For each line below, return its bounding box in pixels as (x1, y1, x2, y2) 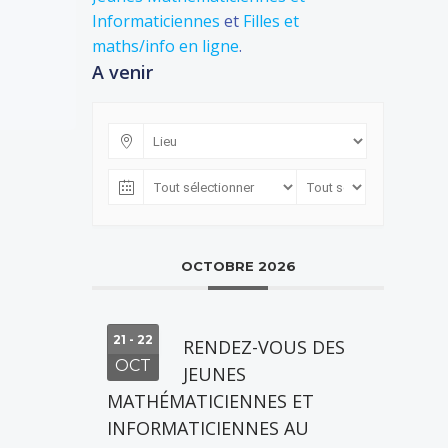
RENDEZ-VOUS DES (183, 335, 345, 359)
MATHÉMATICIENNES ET (107, 389, 314, 413)
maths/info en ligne (92, 35, 239, 57)
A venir (92, 60, 153, 84)
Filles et (243, 10, 299, 32)
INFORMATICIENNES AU (107, 416, 309, 440)
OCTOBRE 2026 (180, 258, 296, 274)
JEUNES (183, 362, 246, 386)
